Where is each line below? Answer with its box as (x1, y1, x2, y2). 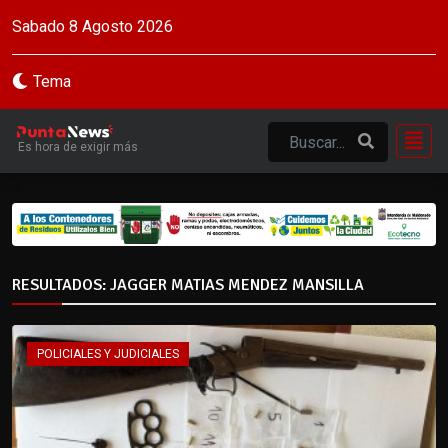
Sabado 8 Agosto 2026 (12, 17, 173, 36)
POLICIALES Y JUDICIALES (37, 346, 179, 361)
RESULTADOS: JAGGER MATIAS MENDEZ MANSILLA (12, 274, 364, 295)
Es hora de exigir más (18, 139, 138, 154)
